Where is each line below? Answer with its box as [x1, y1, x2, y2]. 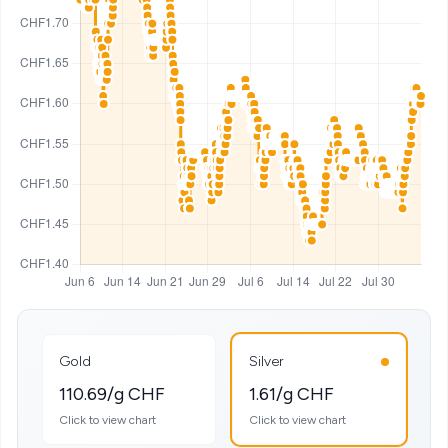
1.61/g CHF [249, 383, 334, 405]
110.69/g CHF [59, 383, 165, 405]
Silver [249, 353, 284, 370]
